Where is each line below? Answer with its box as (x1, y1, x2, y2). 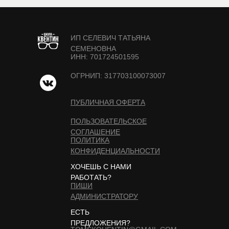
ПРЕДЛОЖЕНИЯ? (71, 219, 130, 227)
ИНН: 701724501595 (71, 53, 139, 61)
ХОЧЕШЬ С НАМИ (71, 163, 131, 171)
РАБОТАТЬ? (71, 173, 111, 181)
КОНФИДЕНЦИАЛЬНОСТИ (71, 147, 160, 155)
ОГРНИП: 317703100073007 (71, 72, 166, 80)
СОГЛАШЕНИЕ (71, 128, 120, 136)
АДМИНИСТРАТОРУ (71, 192, 138, 200)
